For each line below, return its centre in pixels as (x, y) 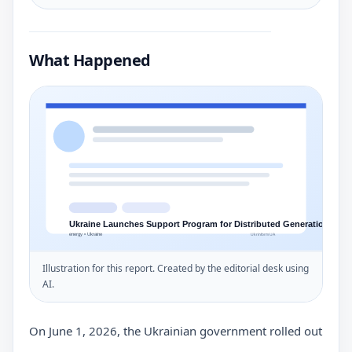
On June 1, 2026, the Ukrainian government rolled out (176, 330)
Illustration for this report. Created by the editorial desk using (176, 268)
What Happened (90, 60)
